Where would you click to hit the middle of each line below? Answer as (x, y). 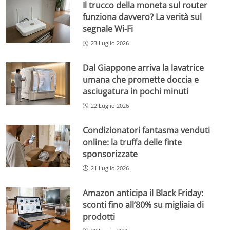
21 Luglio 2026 (110, 168)
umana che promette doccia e (141, 80)
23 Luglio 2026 (110, 43)
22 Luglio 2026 (110, 106)
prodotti (99, 216)
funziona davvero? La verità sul (142, 17)
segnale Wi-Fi (108, 29)
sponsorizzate (110, 154)
